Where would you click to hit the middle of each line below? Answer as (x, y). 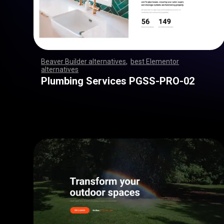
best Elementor (155, 62)
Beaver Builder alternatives (84, 62)
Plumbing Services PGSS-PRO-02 (118, 81)
